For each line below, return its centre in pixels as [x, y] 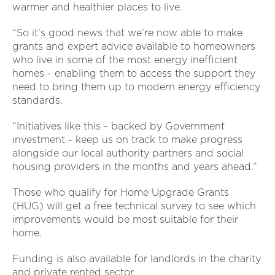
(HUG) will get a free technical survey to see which [134, 206]
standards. [39, 101]
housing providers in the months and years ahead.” [135, 167]
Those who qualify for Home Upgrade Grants [121, 193]
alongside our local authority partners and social [128, 153]
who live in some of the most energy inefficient [125, 60]
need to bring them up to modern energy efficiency [136, 87]
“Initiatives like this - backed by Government [118, 126]
